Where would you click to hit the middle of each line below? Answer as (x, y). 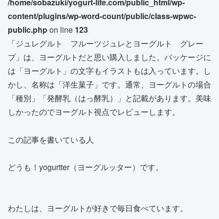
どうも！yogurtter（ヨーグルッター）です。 (86, 167)
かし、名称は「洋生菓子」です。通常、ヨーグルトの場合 (109, 85)
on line (61, 30)
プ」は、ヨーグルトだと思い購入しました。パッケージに (109, 57)
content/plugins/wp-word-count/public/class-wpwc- (102, 16)
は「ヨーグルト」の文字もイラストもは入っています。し (109, 71)
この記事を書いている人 (51, 140)
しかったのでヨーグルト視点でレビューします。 (94, 112)
